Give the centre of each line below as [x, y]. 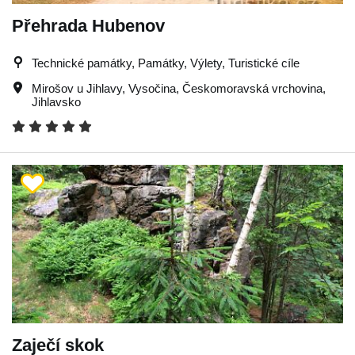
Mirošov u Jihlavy [77, 88]
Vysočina [152, 88]
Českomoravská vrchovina [252, 88]
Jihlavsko [56, 101]
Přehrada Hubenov [88, 25]
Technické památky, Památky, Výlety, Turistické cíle [166, 63]
